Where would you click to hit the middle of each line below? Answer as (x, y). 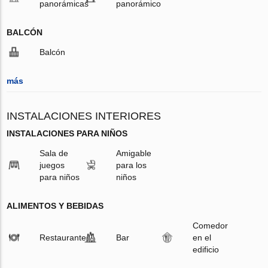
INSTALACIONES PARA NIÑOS (67, 133)
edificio (205, 249)
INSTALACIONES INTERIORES (84, 116)
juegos (52, 165)
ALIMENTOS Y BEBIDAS (55, 205)
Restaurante (63, 237)
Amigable (133, 153)
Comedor (210, 225)
